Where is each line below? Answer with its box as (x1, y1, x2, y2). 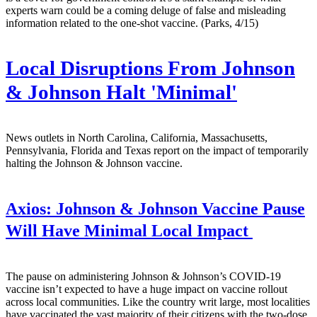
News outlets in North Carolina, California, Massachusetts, (6, 131, 267, 144)
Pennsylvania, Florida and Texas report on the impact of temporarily (6, 144, 309, 156)
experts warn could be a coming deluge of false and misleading (6, 4, 286, 16)
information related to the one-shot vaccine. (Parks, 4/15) (6, 16, 258, 29)
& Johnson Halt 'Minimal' (6, 81, 237, 103)
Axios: (6, 199, 52, 218)
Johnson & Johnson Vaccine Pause (52, 199, 305, 218)
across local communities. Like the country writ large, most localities (6, 295, 310, 308)
